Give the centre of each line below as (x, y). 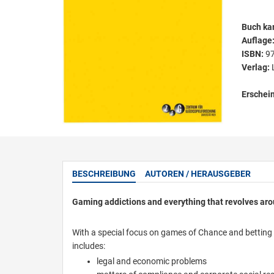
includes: (89, 246)
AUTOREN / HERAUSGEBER (198, 173)
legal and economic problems (152, 261)
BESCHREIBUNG (104, 173)
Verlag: (256, 67)
